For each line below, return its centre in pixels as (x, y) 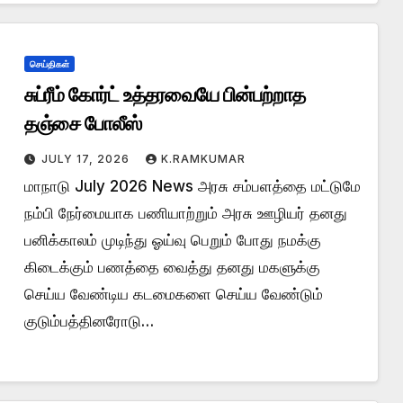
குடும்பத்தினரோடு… (89, 321)
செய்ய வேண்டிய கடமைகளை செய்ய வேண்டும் (173, 294)
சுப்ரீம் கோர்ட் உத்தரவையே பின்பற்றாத (164, 94)
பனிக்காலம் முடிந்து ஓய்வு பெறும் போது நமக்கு (172, 240)
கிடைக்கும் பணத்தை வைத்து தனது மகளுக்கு (172, 267)
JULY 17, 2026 (87, 158)
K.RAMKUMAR (203, 158)
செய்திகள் (49, 63)
